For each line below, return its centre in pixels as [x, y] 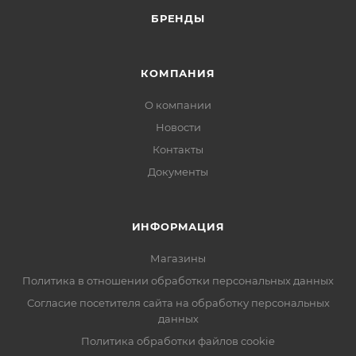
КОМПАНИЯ [178, 74]
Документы [178, 172]
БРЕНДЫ [178, 19]
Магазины [178, 259]
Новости [178, 128]
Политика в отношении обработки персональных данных [178, 281]
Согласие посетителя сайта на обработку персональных [178, 303]
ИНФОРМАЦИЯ [178, 227]
